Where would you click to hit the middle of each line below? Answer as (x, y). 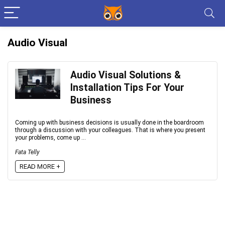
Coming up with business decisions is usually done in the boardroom (109, 123)
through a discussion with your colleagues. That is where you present (110, 130)
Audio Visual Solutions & (126, 75)
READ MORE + (40, 166)
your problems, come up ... (50, 138)
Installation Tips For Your (127, 88)
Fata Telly (27, 152)
